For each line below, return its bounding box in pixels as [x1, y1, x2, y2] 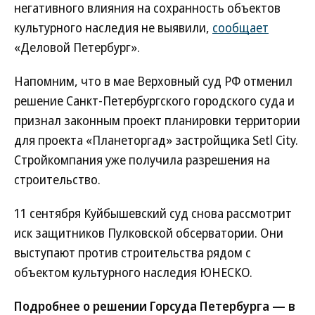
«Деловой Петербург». [14, 39, 140, 56]
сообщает [212, 19, 269, 36]
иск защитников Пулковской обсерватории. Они [14, 224, 283, 241]
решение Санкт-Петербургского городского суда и [14, 92, 295, 109]
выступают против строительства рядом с [14, 244, 251, 261]
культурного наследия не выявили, [14, 19, 212, 36]
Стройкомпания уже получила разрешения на [14, 151, 270, 168]
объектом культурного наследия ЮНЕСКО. [14, 264, 252, 281]
